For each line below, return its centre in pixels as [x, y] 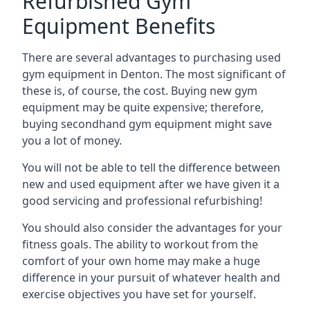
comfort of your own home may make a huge [141, 261]
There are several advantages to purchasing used [152, 57]
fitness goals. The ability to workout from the [140, 244]
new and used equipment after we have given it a [151, 184]
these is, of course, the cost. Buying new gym [140, 91]
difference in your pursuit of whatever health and [151, 277]
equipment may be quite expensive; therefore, [143, 107]
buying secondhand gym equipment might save [147, 124]
